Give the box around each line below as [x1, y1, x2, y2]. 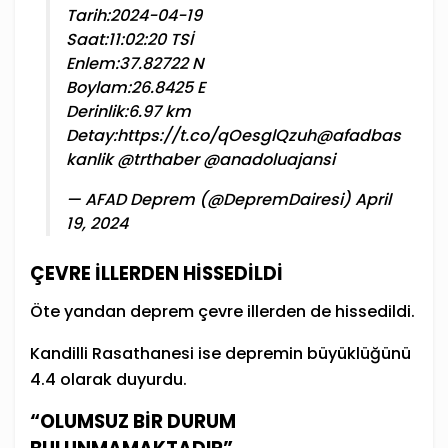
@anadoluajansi [203, 148, 335, 172]
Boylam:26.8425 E [66, 76, 205, 100]
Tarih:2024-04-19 [66, 4, 202, 28]
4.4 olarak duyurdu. [30, 367, 191, 391]
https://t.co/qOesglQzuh [117, 124, 316, 148]
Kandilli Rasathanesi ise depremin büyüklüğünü [30, 341, 411, 365]
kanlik [66, 148, 113, 172]
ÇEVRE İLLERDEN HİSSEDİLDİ [30, 259, 283, 287]
